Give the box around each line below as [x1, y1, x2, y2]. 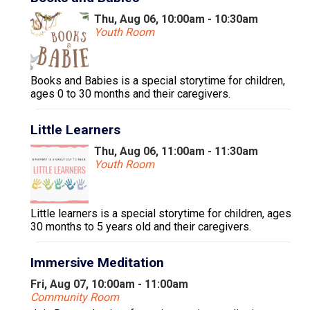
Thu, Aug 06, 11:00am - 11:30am [94, 145, 259, 158]
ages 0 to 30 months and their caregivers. [30, 87, 230, 101]
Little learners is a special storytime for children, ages [30, 206, 291, 220]
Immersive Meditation [30, 254, 164, 271]
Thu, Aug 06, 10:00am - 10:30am [94, 12, 259, 26]
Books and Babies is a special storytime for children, [30, 74, 285, 88]
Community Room [30, 290, 119, 304]
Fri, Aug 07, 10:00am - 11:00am [30, 277, 188, 291]
